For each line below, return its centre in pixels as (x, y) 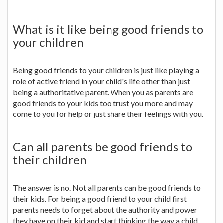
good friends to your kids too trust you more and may (103, 103)
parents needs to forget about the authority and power (105, 209)
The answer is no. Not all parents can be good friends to (107, 187)
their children (50, 159)
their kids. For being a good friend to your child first (100, 198)
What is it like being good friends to (108, 29)
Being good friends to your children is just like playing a (106, 70)
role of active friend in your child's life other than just (102, 81)
